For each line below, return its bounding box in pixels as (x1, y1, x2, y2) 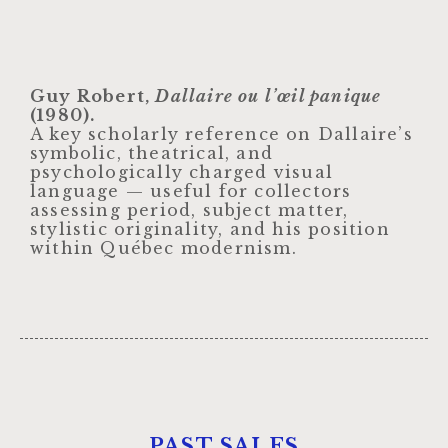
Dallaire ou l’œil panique (155, 86, 382, 107)
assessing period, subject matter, (30, 200, 349, 221)
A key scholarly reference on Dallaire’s (30, 124, 413, 145)
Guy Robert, (30, 86, 156, 107)
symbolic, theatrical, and (30, 143, 273, 164)
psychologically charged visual (30, 162, 333, 183)
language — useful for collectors (30, 181, 352, 202)
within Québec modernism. (30, 238, 297, 259)
